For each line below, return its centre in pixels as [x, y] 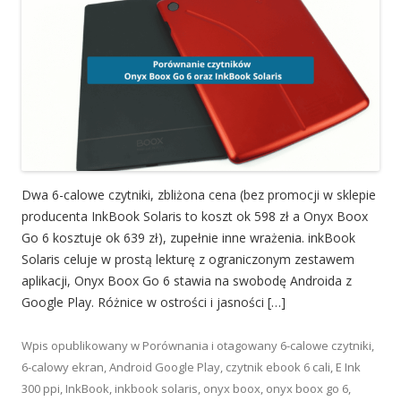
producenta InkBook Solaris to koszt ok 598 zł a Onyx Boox [195, 216]
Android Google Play [165, 367]
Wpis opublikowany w [82, 345]
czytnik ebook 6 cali [278, 367]
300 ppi [41, 388]
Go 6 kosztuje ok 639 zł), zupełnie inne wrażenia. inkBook [188, 237]
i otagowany [244, 345]
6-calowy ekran [63, 367]
